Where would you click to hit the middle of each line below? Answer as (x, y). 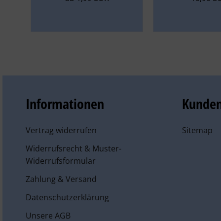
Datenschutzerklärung (67, 197)
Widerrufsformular (61, 161)
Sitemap (197, 130)
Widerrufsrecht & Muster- (74, 148)
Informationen (65, 104)
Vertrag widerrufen (61, 130)
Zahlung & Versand (61, 179)
